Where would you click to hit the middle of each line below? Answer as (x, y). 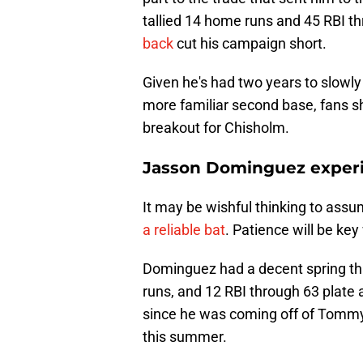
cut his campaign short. (252, 44)
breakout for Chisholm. (216, 128)
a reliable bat (184, 230)
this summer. (185, 337)
